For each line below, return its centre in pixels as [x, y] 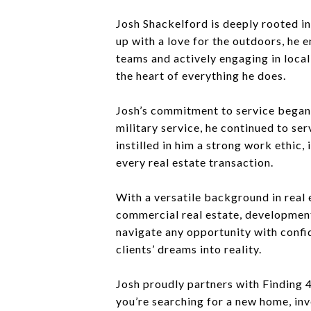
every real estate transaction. [195, 162]
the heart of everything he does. [201, 75]
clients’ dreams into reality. [189, 249]
